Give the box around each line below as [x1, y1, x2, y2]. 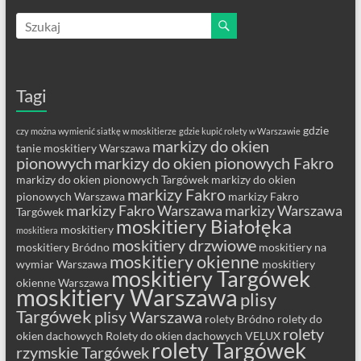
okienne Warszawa [15, 276, 109, 289]
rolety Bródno [204, 312, 275, 326]
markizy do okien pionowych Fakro [93, 153, 334, 172]
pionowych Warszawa [15, 189, 125, 203]
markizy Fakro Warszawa [65, 202, 222, 219]
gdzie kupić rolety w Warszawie [178, 126, 301, 136]
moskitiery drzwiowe [111, 235, 256, 255]
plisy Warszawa [93, 307, 202, 326]
